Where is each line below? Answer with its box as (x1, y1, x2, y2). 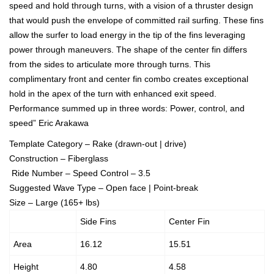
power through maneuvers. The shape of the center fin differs (9, 45, 247, 55)
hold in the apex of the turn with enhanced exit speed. (9, 89, 217, 99)
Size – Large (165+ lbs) (9, 198, 100, 208)
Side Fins (80, 217, 116, 227)
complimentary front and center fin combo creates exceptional (9, 74, 248, 84)
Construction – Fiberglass (9, 154, 108, 164)
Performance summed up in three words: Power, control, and (9, 103, 245, 114)
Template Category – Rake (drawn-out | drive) (9, 139, 187, 149)
